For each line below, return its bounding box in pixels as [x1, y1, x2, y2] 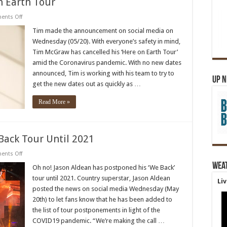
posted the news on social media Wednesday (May [32, 185, 179, 193]
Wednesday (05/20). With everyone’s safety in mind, [32, 37, 180, 45]
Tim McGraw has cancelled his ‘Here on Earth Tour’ [32, 48, 178, 56]
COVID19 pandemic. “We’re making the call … [32, 217, 165, 224]
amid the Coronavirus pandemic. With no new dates [32, 59, 181, 66]
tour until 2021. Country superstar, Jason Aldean [32, 174, 170, 182]
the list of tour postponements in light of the [32, 206, 160, 214]
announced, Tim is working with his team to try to [32, 69, 174, 77]
